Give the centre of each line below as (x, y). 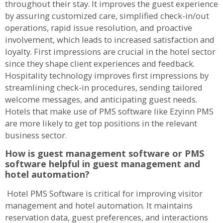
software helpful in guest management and (103, 164)
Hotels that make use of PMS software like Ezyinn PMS (109, 111)
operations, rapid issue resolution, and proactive (99, 27)
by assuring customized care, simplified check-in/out (107, 15)
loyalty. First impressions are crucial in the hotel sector (110, 51)
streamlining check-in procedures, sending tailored (104, 87)
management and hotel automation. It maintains (99, 206)
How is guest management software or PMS (105, 154)
